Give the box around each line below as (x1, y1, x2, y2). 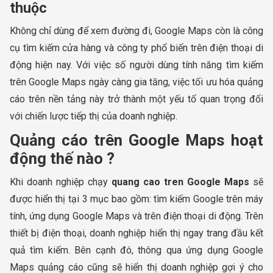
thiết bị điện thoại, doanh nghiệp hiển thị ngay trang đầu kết (10, 227, 263, 239)
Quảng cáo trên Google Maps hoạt (10, 130, 263, 149)
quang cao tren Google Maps (112, 175, 249, 188)
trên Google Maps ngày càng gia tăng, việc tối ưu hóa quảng (10, 76, 263, 88)
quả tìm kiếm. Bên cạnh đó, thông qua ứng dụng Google (10, 244, 263, 256)
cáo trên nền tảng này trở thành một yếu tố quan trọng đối (10, 93, 263, 105)
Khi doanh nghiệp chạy (10, 175, 112, 188)
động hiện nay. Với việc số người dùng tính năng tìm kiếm (10, 58, 263, 71)
